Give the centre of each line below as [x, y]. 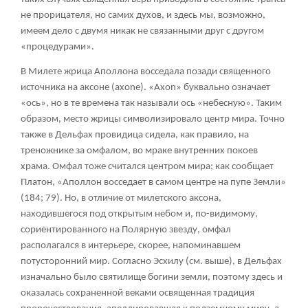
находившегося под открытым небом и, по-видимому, [139, 214]
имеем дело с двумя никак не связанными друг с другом [142, 31]
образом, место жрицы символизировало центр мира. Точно [153, 119]
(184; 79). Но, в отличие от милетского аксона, [121, 198]
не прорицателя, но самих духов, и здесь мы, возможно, [143, 15]
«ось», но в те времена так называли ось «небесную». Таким [151, 103]
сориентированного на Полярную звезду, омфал [126, 230]
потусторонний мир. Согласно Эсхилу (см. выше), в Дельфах [151, 261]
